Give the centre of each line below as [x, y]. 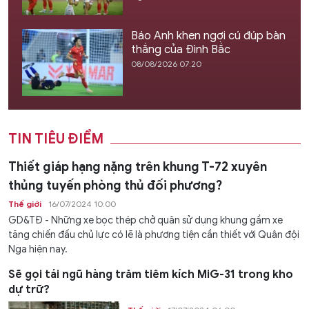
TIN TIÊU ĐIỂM [56, 139]
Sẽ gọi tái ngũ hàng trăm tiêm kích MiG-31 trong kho [151, 274]
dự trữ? [29, 289]
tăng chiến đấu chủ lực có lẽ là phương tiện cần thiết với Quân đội [154, 235]
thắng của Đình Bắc [180, 49]
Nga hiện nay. [38, 249]
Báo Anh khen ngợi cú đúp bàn [208, 36]
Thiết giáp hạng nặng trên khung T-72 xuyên [138, 167]
